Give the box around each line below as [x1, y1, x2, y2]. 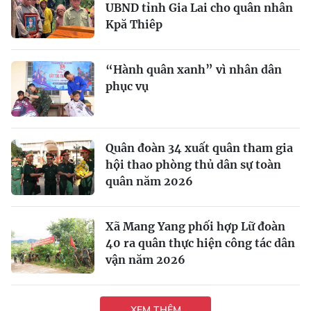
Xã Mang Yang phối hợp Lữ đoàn [106, 219, 285, 233]
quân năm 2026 [106, 174, 193, 188]
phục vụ [106, 78, 149, 93]
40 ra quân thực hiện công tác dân [106, 235, 295, 250]
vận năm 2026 [106, 252, 185, 267]
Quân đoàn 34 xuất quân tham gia [106, 140, 293, 155]
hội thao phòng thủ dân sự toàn [106, 157, 281, 171]
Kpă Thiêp [106, 17, 162, 31]
